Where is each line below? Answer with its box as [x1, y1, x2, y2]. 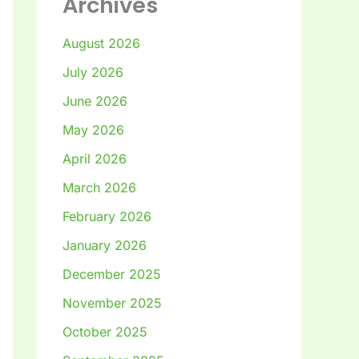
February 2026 [63, 208, 151, 225]
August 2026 [63, 35, 140, 52]
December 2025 [63, 266, 161, 283]
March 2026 [63, 179, 136, 196]
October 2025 [63, 324, 147, 341]
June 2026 [63, 93, 127, 110]
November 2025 [63, 295, 162, 312]
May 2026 [63, 122, 124, 139]
